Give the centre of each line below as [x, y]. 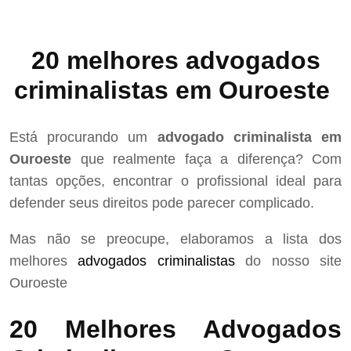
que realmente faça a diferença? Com [206, 159]
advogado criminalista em [250, 137]
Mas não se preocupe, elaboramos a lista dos [175, 239]
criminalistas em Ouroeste [175, 90]
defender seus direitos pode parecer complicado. [162, 203]
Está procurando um [83, 137]
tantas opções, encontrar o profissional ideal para [175, 181]
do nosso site [288, 261]
